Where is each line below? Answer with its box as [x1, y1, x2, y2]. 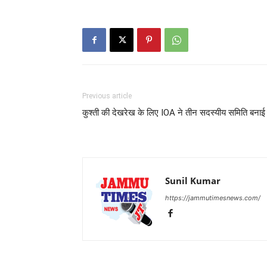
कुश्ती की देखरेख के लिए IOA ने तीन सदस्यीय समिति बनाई [82, 107, 265, 118]
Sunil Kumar [165, 175, 221, 187]
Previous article [82, 92, 132, 100]
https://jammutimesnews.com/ [165, 194, 260, 202]
